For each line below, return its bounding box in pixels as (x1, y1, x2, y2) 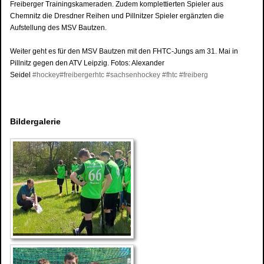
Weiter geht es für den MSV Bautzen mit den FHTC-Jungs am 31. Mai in (10, 47, 238, 55)
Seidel (10, 70, 32, 79)
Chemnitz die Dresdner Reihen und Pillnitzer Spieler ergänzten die (10, 11, 224, 20)
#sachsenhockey (106, 70, 160, 79)
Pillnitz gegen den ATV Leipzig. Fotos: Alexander (10, 58, 164, 67)
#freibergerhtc (60, 70, 104, 79)
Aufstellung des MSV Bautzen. (10, 23, 108, 32)
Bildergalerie (10, 116, 61, 126)
